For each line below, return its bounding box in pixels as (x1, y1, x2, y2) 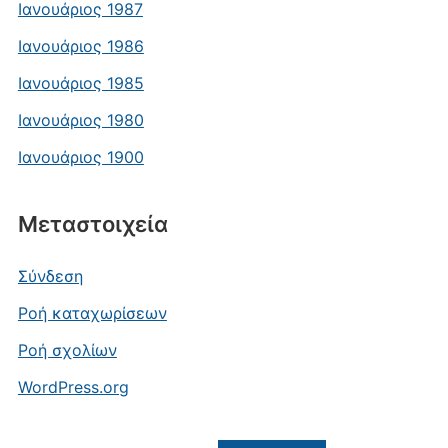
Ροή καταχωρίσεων (17, 303, 167, 324)
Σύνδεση (17, 266, 83, 287)
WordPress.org (17, 377, 129, 398)
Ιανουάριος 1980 (17, 110, 144, 131)
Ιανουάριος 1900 (17, 147, 144, 168)
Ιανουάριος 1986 (17, 36, 144, 57)
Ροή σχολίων (17, 340, 117, 361)
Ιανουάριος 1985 (17, 73, 144, 94)
